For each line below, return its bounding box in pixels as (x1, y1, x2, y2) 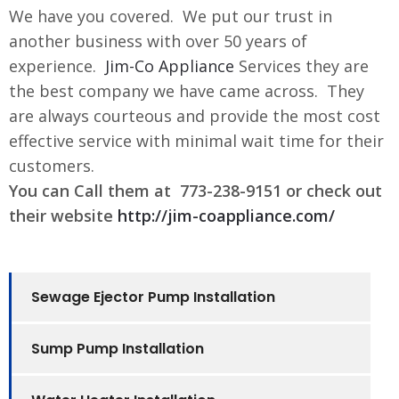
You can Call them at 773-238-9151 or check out (9, 179, 382, 201)
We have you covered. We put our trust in (9, 4, 332, 27)
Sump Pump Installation (31, 338, 204, 359)
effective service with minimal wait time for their (9, 129, 384, 151)
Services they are (234, 54, 369, 77)
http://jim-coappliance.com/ (118, 204, 335, 226)
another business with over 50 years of (9, 29, 307, 52)
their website (9, 204, 118, 226)
